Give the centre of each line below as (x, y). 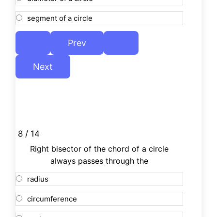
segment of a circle (60, 18)
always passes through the (99, 161)
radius (38, 179)
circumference (52, 199)
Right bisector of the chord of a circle (99, 149)
